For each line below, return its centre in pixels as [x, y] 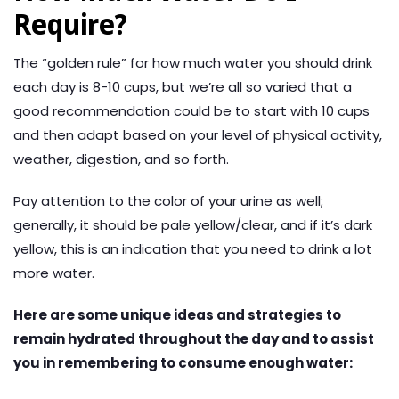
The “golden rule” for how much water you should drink [193, 63]
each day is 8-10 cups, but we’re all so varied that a [183, 87]
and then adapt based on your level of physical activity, [198, 135]
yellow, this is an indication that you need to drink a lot [193, 249]
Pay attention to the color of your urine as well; [168, 201]
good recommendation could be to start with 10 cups [191, 111]
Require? [70, 25]
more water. [54, 273]
